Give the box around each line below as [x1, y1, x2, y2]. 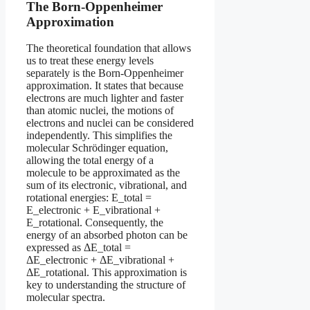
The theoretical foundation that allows [26, 42, 191, 55]
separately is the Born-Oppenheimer [26, 67, 183, 80]
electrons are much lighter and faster [26, 92, 183, 104]
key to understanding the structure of [26, 279, 185, 291]
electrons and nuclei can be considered [26, 117, 194, 129]
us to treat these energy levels [26, 55, 154, 67]
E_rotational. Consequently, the [26, 217, 163, 229]
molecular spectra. [26, 291, 105, 304]
